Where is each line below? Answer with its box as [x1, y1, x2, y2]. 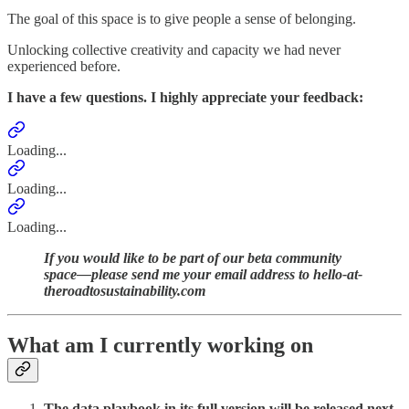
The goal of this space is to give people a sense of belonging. [7, 10, 360, 26]
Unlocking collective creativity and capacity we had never [7, 41, 341, 58]
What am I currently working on [7, 333, 313, 358]
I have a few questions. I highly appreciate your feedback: [7, 89, 363, 105]
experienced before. [7, 58, 121, 74]
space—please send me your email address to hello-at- [44, 266, 362, 282]
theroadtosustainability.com [44, 282, 205, 299]
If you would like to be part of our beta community [44, 249, 341, 266]
